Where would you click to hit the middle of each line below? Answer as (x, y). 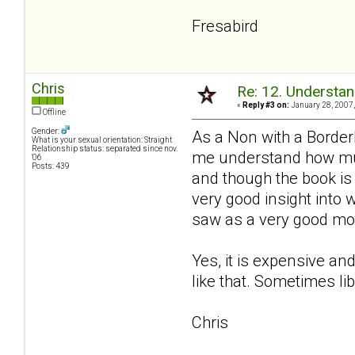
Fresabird (225, 26)
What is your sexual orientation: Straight (102, 139)
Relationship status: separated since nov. (105, 148)
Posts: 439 (51, 166)
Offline (53, 112)
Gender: (46, 131)
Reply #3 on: (266, 105)
